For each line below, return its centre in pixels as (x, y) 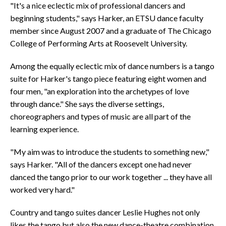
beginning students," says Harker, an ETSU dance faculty (107, 18)
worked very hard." (42, 189)
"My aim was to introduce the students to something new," (110, 152)
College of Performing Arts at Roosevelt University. (99, 43)
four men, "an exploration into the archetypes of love (100, 91)
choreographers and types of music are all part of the (100, 116)
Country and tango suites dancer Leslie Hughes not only (105, 212)
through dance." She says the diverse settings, (87, 104)
